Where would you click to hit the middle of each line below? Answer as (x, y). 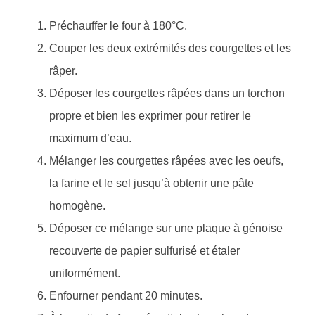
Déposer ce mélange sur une (123, 229)
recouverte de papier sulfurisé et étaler (144, 251)
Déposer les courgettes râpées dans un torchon (167, 94)
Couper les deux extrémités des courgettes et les (170, 49)
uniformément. (85, 274)
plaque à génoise (239, 229)
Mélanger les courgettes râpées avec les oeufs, (166, 161)
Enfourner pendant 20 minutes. (126, 296)
